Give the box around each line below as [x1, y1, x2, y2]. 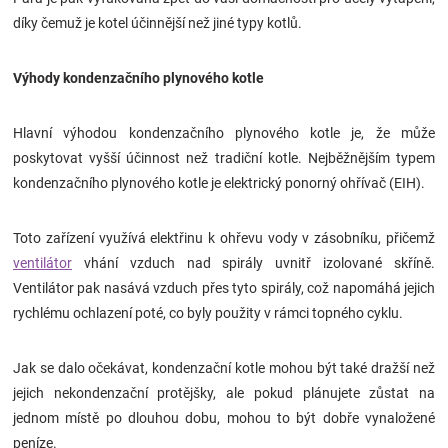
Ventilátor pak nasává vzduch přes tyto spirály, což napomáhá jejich [13, 280, 435, 297]
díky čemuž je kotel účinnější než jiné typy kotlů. [13, 15, 302, 32]
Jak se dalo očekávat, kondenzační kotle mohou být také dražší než [13, 360, 435, 377]
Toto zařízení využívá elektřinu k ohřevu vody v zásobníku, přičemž [13, 230, 435, 247]
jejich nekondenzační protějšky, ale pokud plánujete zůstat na [13, 385, 435, 402]
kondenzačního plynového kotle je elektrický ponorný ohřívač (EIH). [13, 175, 425, 192]
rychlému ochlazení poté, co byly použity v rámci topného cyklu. [13, 305, 403, 322]
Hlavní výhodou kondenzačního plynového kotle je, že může [13, 125, 435, 142]
